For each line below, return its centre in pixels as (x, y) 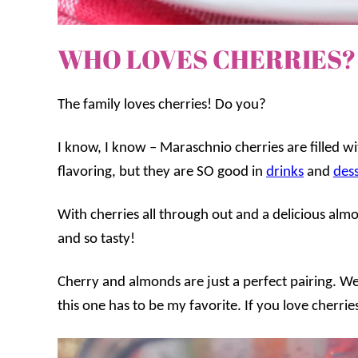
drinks (285, 173)
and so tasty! (96, 240)
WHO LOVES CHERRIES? (207, 59)
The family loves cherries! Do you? (162, 105)
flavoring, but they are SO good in (162, 173)
